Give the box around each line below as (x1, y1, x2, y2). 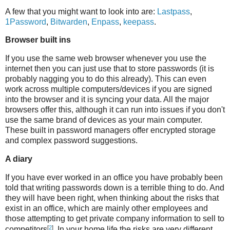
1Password (5, 17, 46, 26)
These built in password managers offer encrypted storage (5, 126, 216, 135)
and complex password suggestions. (5, 136, 138, 145)
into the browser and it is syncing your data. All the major (5, 95, 209, 104)
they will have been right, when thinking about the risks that (5, 193, 219, 202)
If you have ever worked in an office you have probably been (5, 172, 223, 182)
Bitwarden (50, 17, 87, 26)
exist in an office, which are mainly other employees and (5, 203, 208, 213)
